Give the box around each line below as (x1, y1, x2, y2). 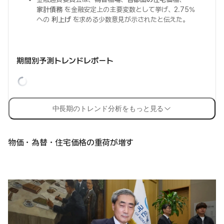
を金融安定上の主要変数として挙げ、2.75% (62, 5, 195, 13)
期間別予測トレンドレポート (16, 56, 113, 65)
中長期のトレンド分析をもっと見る (52, 104, 164, 112)
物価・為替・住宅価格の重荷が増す (8, 137, 134, 147)
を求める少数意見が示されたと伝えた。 (70, 15, 189, 23)
